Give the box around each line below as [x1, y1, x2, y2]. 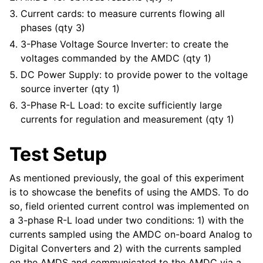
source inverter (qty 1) [21, 83, 120, 95]
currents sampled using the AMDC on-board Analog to [9, 228, 252, 240]
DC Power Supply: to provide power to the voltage [21, 69, 248, 80]
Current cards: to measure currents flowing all [21, 8, 225, 19]
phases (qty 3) [21, 22, 86, 33]
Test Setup [9, 143, 107, 166]
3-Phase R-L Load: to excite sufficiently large [21, 99, 222, 111]
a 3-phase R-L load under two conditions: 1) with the [9, 214, 244, 226]
